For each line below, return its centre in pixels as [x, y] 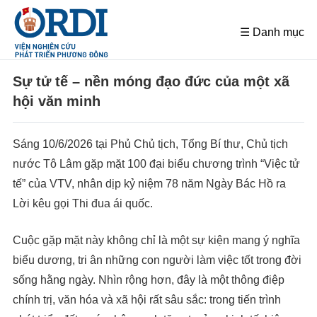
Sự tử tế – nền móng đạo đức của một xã [151, 82]
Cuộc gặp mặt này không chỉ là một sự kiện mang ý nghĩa [156, 241]
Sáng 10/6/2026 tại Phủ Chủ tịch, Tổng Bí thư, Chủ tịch [150, 144]
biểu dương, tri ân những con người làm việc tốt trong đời [157, 260]
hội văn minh [57, 102]
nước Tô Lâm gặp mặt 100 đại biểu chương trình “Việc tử [156, 164]
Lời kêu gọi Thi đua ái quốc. [83, 204]
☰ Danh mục [272, 33]
